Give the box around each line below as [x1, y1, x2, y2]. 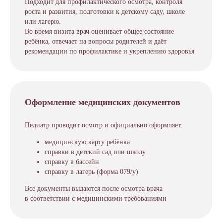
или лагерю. [25, 18, 61, 25]
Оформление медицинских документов [25, 97, 180, 107]
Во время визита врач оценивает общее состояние [25, 28, 174, 35]
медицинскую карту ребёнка [45, 138, 130, 146]
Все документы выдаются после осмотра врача [25, 185, 163, 192]
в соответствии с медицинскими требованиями [25, 195, 166, 202]
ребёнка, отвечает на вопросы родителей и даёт [25, 38, 166, 45]
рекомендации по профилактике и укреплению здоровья [25, 48, 194, 55]
